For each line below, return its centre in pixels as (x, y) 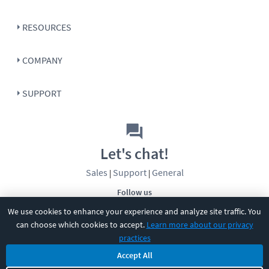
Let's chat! (134, 153)
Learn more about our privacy (200, 224)
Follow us (134, 192)
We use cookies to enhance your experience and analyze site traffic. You (134, 211)
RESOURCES (47, 27)
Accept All (134, 255)
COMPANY (42, 60)
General (168, 172)
